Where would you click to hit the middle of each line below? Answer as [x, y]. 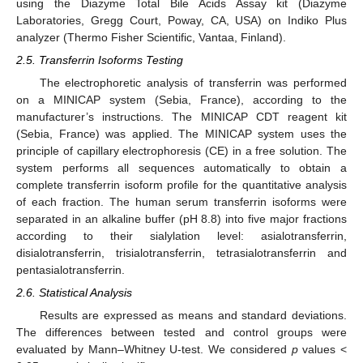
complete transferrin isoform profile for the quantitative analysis [181, 184]
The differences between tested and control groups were [181, 333]
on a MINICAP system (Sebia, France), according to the [181, 99]
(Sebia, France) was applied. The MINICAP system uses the [181, 133]
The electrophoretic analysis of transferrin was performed [193, 82]
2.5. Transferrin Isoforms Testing [100, 60]
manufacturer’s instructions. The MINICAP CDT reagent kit [181, 116]
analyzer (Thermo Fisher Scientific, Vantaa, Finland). [151, 37]
